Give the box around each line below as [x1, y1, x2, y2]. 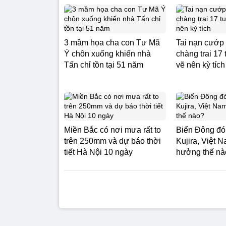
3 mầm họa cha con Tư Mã [64, 38, 160, 47]
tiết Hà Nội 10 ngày [64, 148, 133, 156]
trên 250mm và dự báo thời [64, 137, 161, 145]
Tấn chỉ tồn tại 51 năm [64, 61, 143, 69]
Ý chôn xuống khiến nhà [64, 49, 151, 58]
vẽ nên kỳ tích [176, 61, 225, 69]
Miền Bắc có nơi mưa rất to [64, 126, 161, 134]
